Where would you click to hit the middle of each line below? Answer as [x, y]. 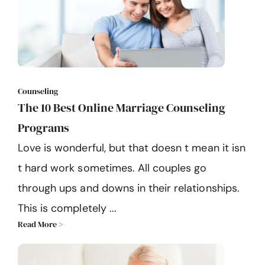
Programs [44, 127]
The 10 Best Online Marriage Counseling [122, 107]
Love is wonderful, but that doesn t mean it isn [132, 148]
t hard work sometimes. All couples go [112, 168]
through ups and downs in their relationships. [129, 188]
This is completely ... [67, 208]
